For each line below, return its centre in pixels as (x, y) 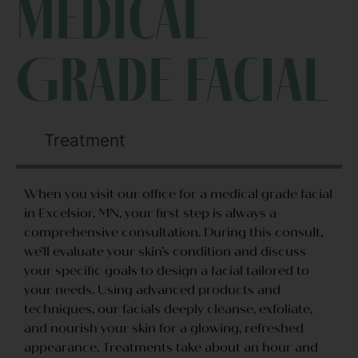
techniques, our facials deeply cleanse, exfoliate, (168, 309)
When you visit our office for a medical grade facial (178, 194)
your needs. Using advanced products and (152, 290)
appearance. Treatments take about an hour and (171, 348)
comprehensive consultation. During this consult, (173, 233)
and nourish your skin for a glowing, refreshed (164, 328)
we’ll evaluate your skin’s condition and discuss (165, 252)
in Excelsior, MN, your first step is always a (150, 213)
